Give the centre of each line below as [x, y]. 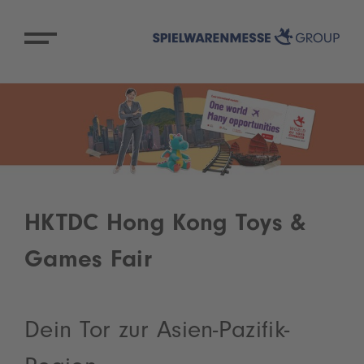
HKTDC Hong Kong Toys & [165, 225]
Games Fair [89, 262]
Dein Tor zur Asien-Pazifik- [157, 333]
